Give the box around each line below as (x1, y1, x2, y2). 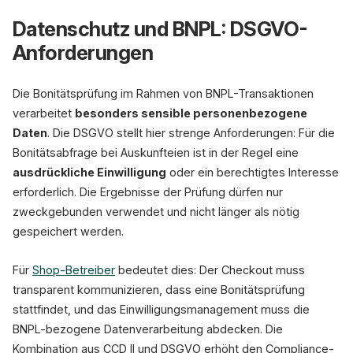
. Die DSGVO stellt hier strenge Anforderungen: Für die (47, 126, 335, 139)
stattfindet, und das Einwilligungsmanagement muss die (13, 303, 310, 316)
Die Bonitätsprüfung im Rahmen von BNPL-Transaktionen (13, 87, 314, 100)
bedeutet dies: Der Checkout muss (115, 263, 305, 277)
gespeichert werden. (13, 225, 124, 238)
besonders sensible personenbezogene (75, 106, 307, 120)
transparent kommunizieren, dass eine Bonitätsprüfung (13, 283, 305, 296)
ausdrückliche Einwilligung (13, 165, 166, 179)
